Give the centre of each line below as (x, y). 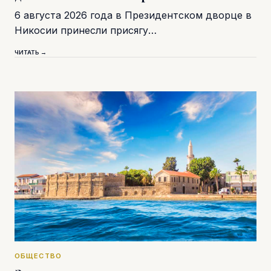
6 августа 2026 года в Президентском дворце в (133, 15)
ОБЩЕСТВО (38, 256)
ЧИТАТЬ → (31, 52)
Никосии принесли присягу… (86, 30)
